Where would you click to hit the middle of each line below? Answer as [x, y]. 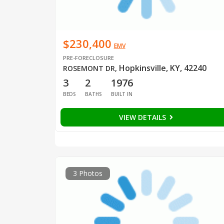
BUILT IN [121, 94]
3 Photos [87, 173]
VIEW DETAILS [143, 117]
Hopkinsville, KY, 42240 [162, 68]
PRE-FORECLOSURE [88, 57]
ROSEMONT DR [89, 68]
